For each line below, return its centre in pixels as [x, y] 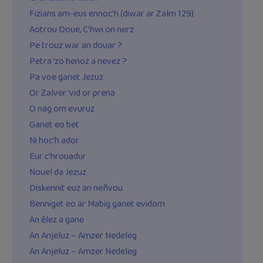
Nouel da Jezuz [58, 173]
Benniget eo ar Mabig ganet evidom [97, 204]
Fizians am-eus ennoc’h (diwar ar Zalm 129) [112, 14]
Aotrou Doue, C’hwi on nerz [82, 30]
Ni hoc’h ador [54, 141]
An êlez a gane [57, 220]
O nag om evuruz [62, 109]
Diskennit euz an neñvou [76, 188]
